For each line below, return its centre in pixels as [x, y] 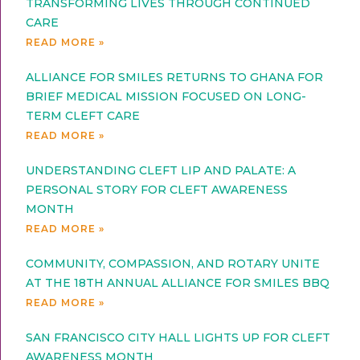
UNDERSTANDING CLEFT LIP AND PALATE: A [161, 171]
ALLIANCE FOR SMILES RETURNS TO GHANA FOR [175, 78]
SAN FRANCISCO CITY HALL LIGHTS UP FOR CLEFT [178, 338]
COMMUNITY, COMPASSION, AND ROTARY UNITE [173, 264]
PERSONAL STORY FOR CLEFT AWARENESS [157, 190]
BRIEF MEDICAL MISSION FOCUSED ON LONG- [166, 97]
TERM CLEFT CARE [83, 116]
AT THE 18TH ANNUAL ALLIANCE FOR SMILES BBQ [178, 283]
